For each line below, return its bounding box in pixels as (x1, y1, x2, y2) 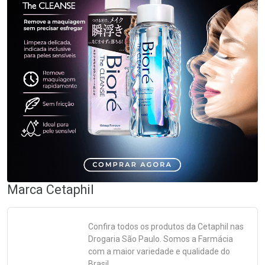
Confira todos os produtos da (88, 222, 198, 231)
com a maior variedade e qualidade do (88, 247, 230, 256)
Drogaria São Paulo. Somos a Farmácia (88, 234, 233, 244)
